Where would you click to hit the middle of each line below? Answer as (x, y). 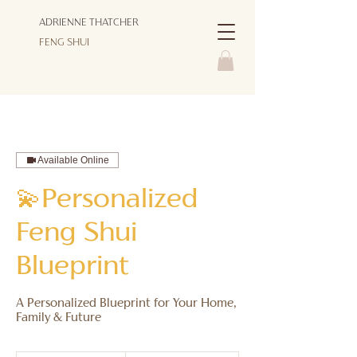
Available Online (73, 161)
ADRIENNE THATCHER (89, 23)
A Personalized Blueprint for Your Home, (126, 304)
